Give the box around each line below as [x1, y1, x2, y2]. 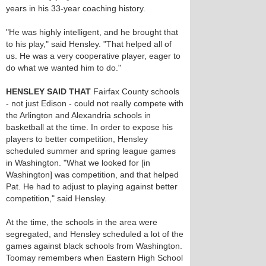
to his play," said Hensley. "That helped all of [6, 39, 172, 49]
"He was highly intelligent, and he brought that [6, 27, 178, 37]
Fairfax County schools [91, 87, 179, 96]
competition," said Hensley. [6, 194, 107, 203]
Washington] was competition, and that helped [6, 170, 179, 179]
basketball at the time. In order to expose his [6, 122, 173, 132]
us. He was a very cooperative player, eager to [6, 51, 180, 61]
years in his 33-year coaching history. [6, 4, 145, 13]
